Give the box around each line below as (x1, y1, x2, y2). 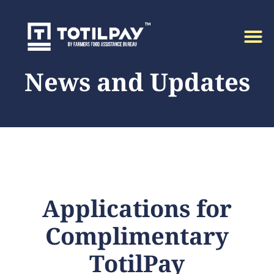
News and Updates (24, 65, 250, 98)
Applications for (42, 192, 232, 224)
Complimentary (45, 220, 229, 251)
